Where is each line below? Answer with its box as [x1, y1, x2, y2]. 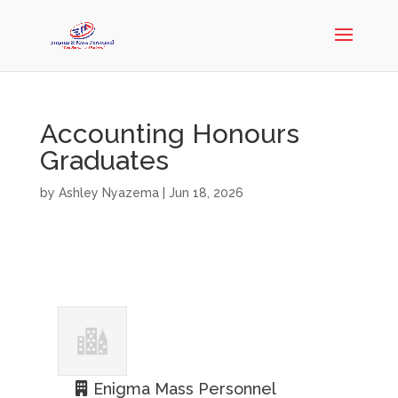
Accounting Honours [39, 118, 299, 149]
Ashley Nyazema [58, 186, 159, 200]
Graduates [39, 145, 169, 176]
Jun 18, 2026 [168, 186, 243, 200]
